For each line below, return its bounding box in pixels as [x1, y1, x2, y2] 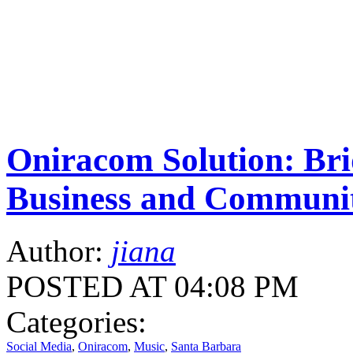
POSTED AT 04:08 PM [6, 269, 299, 303]
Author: [6, 233, 111, 268]
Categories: [6, 304, 147, 339]
